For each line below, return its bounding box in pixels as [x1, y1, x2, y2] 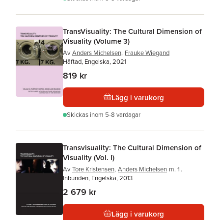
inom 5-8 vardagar [90, 110, 140, 119]
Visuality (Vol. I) [63, 152, 114, 163]
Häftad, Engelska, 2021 [63, 57, 126, 66]
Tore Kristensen [72, 165, 114, 174]
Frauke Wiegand [125, 48, 169, 57]
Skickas [67, 110, 90, 119]
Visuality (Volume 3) [63, 36, 130, 46]
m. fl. [169, 165, 182, 174]
